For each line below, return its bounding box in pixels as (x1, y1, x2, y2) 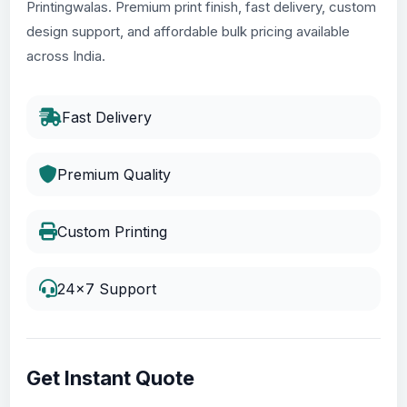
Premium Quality (57, 165, 172, 184)
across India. (26, 47, 106, 65)
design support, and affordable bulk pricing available (26, 23, 351, 41)
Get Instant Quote (26, 366, 195, 391)
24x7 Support (57, 280, 157, 299)
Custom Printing (57, 223, 168, 242)
